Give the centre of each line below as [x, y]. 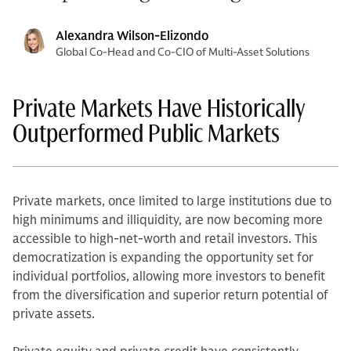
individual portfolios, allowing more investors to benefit [169, 277]
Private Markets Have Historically [159, 108]
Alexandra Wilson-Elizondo [132, 36]
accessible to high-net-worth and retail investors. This [165, 239]
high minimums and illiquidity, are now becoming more [168, 220]
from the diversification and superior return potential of [170, 295]
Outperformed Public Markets [146, 133]
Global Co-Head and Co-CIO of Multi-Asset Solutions [183, 52]
